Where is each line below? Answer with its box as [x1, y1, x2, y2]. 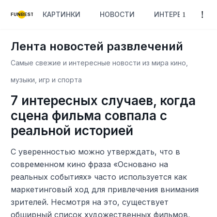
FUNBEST [11, 12, 35, 17]
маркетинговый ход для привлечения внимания [11, 185, 199, 194]
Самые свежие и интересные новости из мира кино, [11, 59, 188, 67]
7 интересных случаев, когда [11, 93, 196, 108]
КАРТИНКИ [43, 10, 81, 18]
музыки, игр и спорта [11, 76, 82, 84]
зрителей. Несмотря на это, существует [11, 197, 169, 207]
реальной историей [11, 123, 134, 138]
